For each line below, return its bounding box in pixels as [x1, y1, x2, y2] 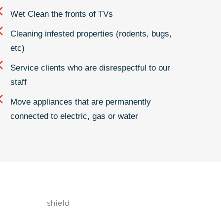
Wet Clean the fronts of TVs [10, 9, 113, 19]
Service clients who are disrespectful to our [10, 63, 170, 73]
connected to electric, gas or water [10, 111, 138, 121]
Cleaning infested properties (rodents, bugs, [10, 29, 172, 38]
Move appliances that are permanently [10, 97, 151, 107]
